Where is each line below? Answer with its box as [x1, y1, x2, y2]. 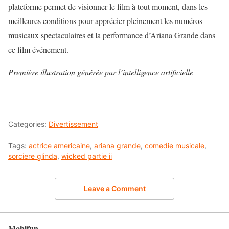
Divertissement [49, 120, 98, 129]
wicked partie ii [61, 152, 112, 161]
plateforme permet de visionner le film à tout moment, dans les [8, 1, 208, 12]
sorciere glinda [8, 152, 57, 161]
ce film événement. [8, 44, 68, 55]
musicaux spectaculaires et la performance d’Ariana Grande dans [8, 30, 215, 41]
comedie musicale [145, 141, 204, 150]
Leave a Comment [83, 184, 146, 193]
